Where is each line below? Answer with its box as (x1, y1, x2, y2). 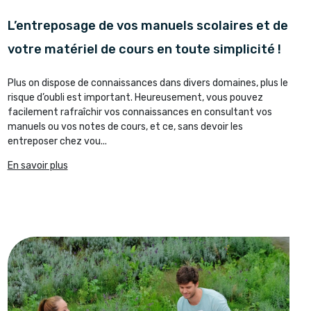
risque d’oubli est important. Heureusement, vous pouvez (7, 92, 263, 104)
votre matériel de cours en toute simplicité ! (7, 42, 281, 58)
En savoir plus (7, 160, 68, 172)
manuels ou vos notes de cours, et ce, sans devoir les (7, 121, 243, 133)
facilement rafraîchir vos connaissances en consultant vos (7, 106, 272, 119)
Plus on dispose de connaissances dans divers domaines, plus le (7, 77, 288, 90)
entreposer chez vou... (7, 135, 107, 148)
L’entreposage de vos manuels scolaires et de (7, 18, 288, 34)
